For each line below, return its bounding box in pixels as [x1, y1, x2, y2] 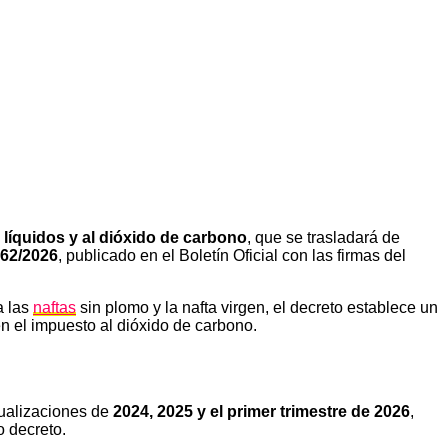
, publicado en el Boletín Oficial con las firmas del [58, 246, 406, 264]
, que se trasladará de [247, 228, 400, 246]
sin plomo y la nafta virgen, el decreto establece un [76, 298, 438, 316]
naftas [33, 298, 76, 316]
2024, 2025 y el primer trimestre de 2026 [113, 402, 410, 420]
